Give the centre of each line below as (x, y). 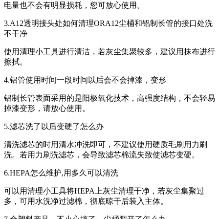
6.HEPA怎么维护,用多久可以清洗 (61, 173)
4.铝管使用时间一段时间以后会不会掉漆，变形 (85, 80)
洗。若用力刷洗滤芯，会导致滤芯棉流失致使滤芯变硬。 (102, 154)
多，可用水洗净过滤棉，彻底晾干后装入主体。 (86, 201)
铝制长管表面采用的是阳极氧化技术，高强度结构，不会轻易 (109, 98)
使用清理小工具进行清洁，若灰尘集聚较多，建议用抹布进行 (109, 51)
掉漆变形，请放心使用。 (47, 108)
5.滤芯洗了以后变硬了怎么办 (54, 126)
